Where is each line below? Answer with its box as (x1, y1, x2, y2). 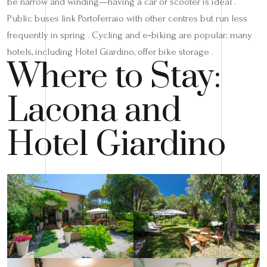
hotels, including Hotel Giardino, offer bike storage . (7, 46, 213, 57)
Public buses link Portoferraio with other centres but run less (7, 13, 247, 24)
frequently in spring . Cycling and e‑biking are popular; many (7, 29, 252, 41)
